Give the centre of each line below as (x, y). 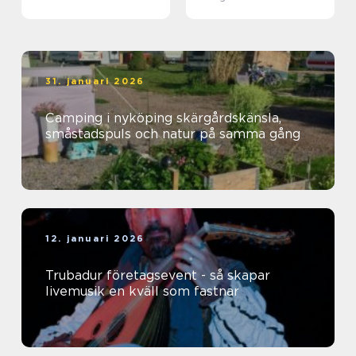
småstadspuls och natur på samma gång (173, 133)
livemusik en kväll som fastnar (142, 291)
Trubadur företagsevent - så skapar (158, 275)
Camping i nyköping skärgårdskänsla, (111, 118)
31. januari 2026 (95, 81)
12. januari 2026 (95, 238)
